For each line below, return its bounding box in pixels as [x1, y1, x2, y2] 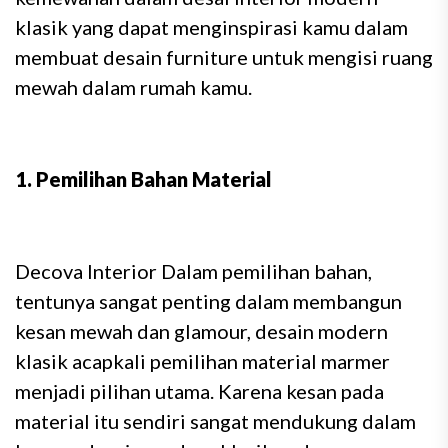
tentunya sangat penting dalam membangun [15, 289, 402, 313]
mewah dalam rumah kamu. [15, 75, 252, 99]
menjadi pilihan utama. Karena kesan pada [15, 379, 384, 403]
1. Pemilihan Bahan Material [15, 167, 272, 191]
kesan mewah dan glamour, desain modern [15, 319, 388, 343]
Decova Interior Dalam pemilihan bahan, [15, 259, 372, 283]
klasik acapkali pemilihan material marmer [15, 349, 390, 373]
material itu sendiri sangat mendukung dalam [15, 409, 416, 433]
